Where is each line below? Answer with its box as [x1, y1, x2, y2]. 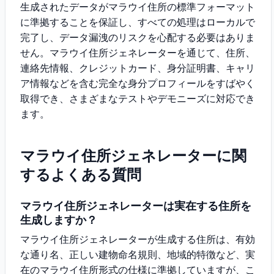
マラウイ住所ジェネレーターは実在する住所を [20, 199, 251, 212]
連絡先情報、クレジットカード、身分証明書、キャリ [20, 62, 255, 74]
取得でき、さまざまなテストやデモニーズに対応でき [20, 92, 255, 105]
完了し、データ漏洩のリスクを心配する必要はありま [20, 31, 255, 43]
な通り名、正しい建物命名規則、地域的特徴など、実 [20, 248, 255, 261]
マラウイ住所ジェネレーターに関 [20, 147, 246, 165]
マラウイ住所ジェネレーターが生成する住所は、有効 [20, 233, 255, 245]
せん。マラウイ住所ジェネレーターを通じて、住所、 [20, 46, 255, 59]
